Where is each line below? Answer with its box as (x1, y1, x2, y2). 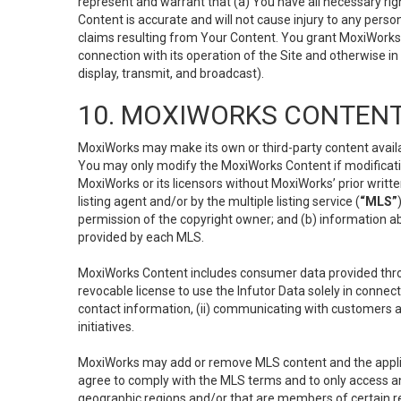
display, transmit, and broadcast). (78, 66, 264, 81)
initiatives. (78, 320, 134, 334)
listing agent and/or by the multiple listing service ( (78, 194, 360, 209)
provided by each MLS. (78, 230, 204, 244)
